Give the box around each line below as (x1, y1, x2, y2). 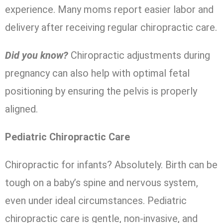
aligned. (5, 103, 38, 115)
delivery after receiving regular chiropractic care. (5, 21, 217, 33)
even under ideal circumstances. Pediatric (5, 195, 187, 207)
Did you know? (5, 49, 68, 61)
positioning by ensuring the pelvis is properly (5, 85, 197, 97)
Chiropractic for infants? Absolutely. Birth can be (5, 159, 218, 171)
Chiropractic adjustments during (68, 49, 210, 61)
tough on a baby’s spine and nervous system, (5, 177, 198, 189)
